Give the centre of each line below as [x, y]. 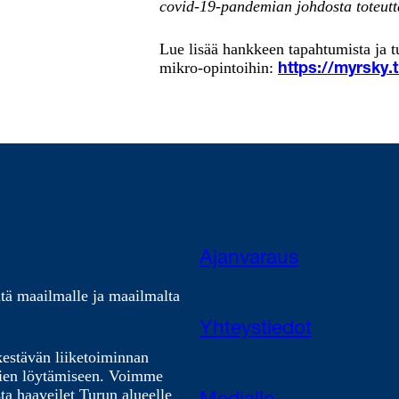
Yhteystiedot [256, 330]
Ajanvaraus [249, 259]
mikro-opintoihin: [219, 68]
